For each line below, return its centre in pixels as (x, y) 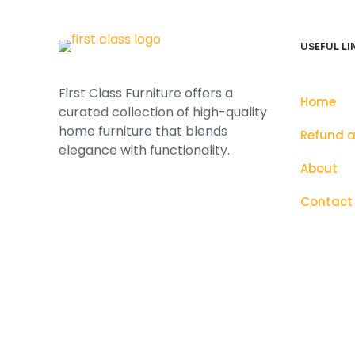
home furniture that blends (143, 131)
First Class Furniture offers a (146, 93)
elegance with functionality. (146, 150)
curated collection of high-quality (163, 112)
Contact (326, 202)
